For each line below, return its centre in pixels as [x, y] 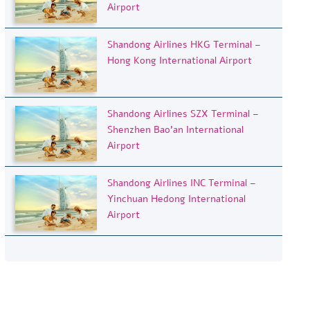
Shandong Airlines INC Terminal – [182, 183]
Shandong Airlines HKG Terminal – [184, 44]
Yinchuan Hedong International [177, 199]
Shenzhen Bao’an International [176, 129]
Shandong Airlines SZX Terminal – [183, 113]
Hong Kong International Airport [180, 60]
